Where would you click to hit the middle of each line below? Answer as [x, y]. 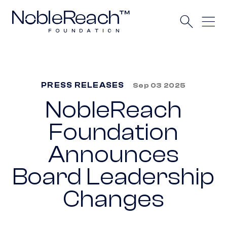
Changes [113, 200]
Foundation [113, 133]
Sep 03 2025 [159, 85]
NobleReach [113, 110]
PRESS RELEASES [83, 85]
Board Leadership [113, 177]
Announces [113, 155]
